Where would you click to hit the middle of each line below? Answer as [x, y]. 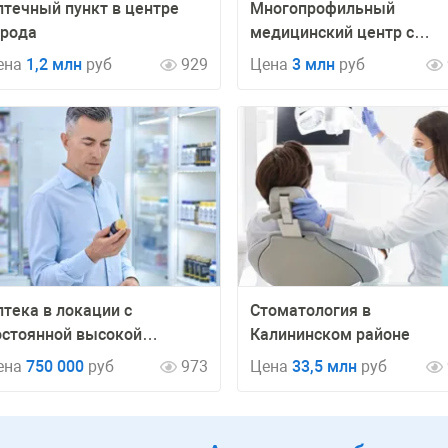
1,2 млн [54, 64]
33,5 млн [324, 366]
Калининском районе [330, 334]
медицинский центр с [332, 32]
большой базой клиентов [345, 56]
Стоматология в [310, 310]
